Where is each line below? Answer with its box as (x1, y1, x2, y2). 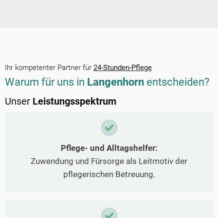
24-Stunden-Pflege (93, 63, 152, 73)
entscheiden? (146, 76, 209, 89)
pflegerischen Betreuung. (63, 169, 155, 180)
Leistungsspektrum (33, 95, 116, 108)
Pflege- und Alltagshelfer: (60, 143, 158, 153)
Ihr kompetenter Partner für (5, 63, 93, 73)
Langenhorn (87, 76, 144, 89)
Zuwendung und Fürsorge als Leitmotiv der (31, 156, 187, 166)
